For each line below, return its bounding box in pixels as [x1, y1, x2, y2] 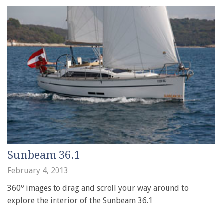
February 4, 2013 [7, 166, 68, 176]
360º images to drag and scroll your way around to [7, 183, 189, 193]
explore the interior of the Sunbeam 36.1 [7, 196, 153, 206]
